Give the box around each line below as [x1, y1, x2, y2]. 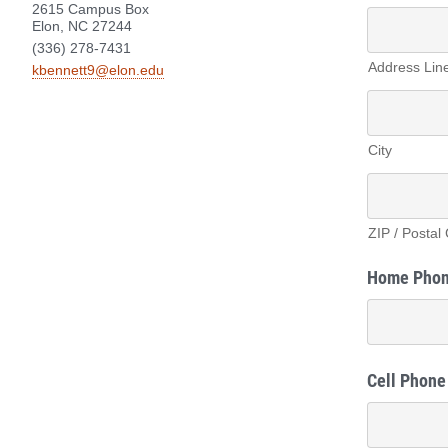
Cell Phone [367, 368, 446, 393]
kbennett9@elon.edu [32, 62, 164, 79]
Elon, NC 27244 [32, 17, 132, 34]
